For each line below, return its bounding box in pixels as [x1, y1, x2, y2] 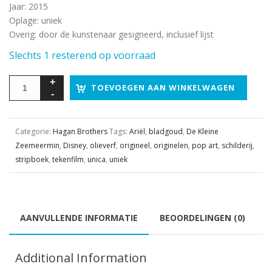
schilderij [222, 140, 253, 151]
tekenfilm [52, 154, 84, 165]
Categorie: [15, 126, 53, 137]
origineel [120, 140, 150, 151]
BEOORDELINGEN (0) [160, 211, 245, 223]
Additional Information [15, 249, 147, 266]
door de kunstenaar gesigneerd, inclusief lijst [39, 28, 214, 40]
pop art [192, 140, 218, 151]
